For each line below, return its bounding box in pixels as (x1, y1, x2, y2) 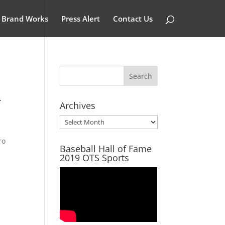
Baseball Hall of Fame (60, 143, 152, 155)
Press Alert (61, 14, 100, 24)
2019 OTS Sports (60, 152, 130, 164)
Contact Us (113, 14, 153, 24)
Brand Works (2, 14, 49, 24)
